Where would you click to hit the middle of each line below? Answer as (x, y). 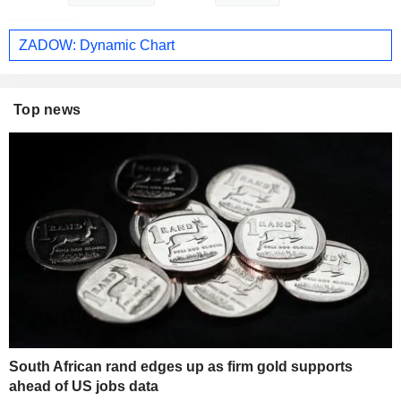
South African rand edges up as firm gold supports (181, 367)
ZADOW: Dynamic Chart (97, 45)
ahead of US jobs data (84, 387)
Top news (47, 110)
